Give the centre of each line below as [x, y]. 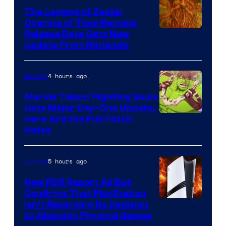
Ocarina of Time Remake [80, 23]
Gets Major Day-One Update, [90, 108]
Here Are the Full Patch [78, 119]
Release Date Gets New [77, 34]
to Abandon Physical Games [88, 216]
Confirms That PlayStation [85, 193]
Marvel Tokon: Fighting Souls [91, 97]
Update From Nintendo [76, 45]
